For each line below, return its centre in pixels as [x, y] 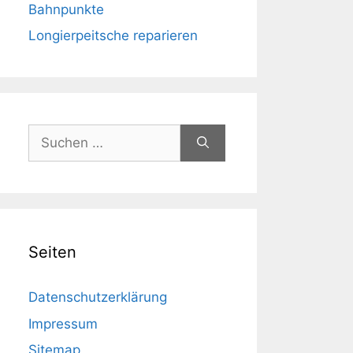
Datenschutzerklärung [98, 297]
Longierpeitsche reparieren [113, 35]
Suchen [51, 133]
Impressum [63, 323]
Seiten [52, 252]
